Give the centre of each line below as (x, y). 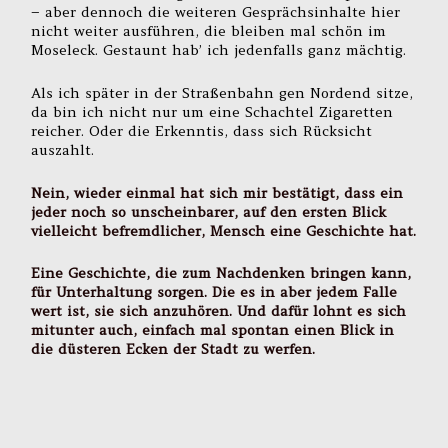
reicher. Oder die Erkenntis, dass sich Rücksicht (202, 130)
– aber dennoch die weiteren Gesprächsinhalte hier (216, 11)
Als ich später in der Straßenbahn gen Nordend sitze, (222, 92)
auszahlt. (63, 149)
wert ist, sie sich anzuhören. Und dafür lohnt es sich (219, 311)
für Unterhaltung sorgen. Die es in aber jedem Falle (214, 292)
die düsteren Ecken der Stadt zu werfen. (173, 349)
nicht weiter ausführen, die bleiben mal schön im (209, 30)
